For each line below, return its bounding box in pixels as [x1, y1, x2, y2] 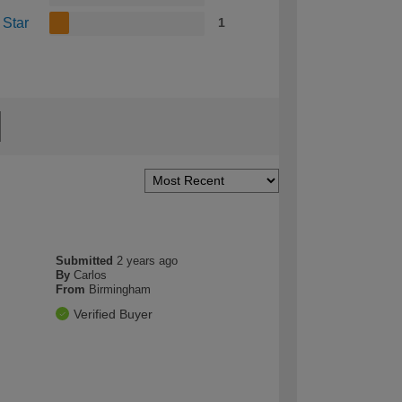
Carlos [74, 267, 108, 282]
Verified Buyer [74, 306, 153, 321]
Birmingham [89, 282, 152, 296]
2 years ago [117, 253, 179, 267]
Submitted [56, 253, 118, 267]
